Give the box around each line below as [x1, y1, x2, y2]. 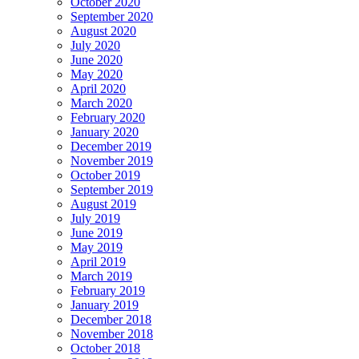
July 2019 [71, 212, 120, 226]
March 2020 [71, 96, 132, 111]
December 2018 [71, 313, 151, 327]
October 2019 [71, 168, 140, 183]
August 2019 [71, 197, 136, 212]
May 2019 [71, 240, 123, 255]
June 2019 [71, 226, 123, 240]
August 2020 [71, 24, 136, 38]
